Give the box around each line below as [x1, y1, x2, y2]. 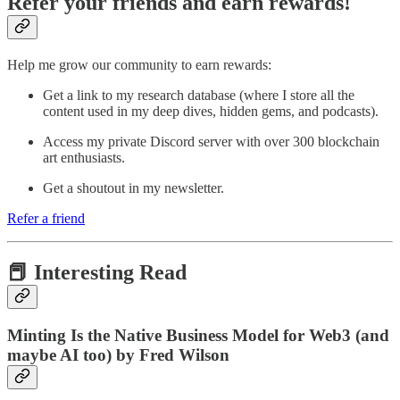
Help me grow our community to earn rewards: [7, 56, 271, 72]
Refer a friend [7, 210, 85, 226]
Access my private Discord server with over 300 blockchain [43, 133, 379, 149]
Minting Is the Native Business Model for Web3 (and [7, 326, 389, 346]
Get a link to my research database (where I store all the [43, 87, 354, 103]
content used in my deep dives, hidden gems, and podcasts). [43, 103, 379, 119]
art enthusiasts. [43, 149, 125, 165]
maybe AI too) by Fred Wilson [7, 346, 229, 365]
